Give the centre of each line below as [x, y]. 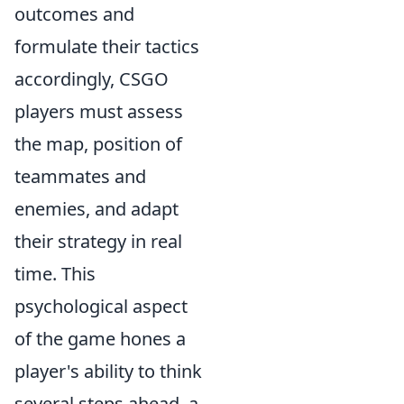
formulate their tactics [107, 47]
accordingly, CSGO [92, 79]
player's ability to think [108, 372]
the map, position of [98, 144]
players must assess [99, 112]
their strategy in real [98, 242]
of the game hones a [100, 339]
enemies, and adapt [96, 209]
